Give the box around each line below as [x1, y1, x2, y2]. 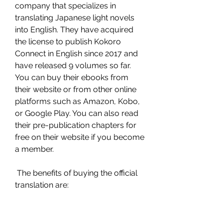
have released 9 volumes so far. [15, 61, 131, 70]
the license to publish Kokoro [15, 37, 121, 46]
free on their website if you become [15, 132, 144, 142]
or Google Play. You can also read [15, 109, 138, 118]
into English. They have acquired [15, 25, 133, 34]
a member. [15, 144, 54, 154]
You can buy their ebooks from [15, 73, 128, 82]
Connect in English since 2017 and [15, 49, 138, 58]
